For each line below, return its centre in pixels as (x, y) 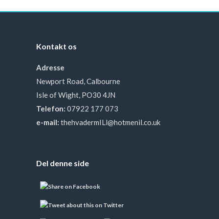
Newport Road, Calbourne (78, 81)
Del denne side (63, 163)
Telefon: (51, 109)
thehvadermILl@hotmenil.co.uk (110, 122)
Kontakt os (56, 46)
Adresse (50, 67)
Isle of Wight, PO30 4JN (76, 95)
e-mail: (48, 122)
